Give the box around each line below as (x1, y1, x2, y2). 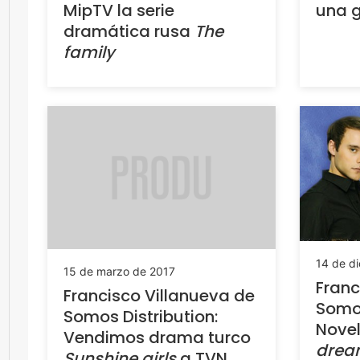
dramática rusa (63, 19, 194, 43)
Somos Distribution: (63, 305, 218, 328)
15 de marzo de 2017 (63, 264, 175, 278)
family (63, 40, 115, 63)
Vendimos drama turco (63, 325, 251, 349)
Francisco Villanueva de (63, 284, 255, 307)
